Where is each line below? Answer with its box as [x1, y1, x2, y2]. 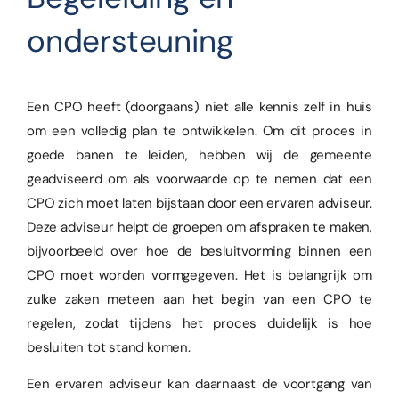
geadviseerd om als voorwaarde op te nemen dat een [27, 169, 372, 188]
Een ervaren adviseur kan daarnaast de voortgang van [27, 375, 372, 394]
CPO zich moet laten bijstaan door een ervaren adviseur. [27, 193, 372, 212]
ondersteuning [27, 20, 234, 61]
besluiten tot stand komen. [27, 338, 191, 356]
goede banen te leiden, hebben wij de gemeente [27, 145, 372, 164]
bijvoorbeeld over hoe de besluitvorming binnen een [27, 241, 372, 260]
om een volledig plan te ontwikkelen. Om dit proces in [27, 121, 372, 140]
